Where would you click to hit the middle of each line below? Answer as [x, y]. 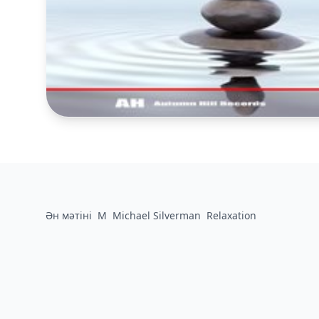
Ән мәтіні [69, 215]
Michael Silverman [157, 215]
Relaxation [231, 215]
